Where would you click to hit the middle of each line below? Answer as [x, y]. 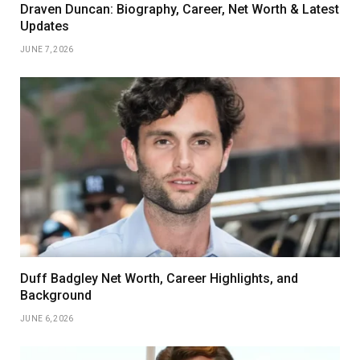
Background [56, 295]
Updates [45, 26]
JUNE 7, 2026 [47, 49]
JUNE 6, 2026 [47, 318]
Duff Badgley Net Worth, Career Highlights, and [159, 278]
